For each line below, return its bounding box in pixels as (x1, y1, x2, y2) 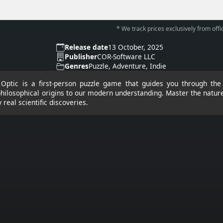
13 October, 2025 (108, 42, 163, 52)
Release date (64, 42, 108, 52)
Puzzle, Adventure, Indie (88, 61, 166, 71)
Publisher (64, 52, 97, 62)
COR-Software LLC (97, 52, 155, 62)
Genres (64, 61, 89, 71)
